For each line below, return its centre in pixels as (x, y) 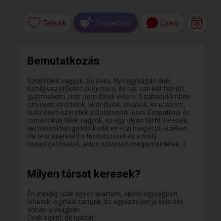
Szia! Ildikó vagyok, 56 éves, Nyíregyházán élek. (100, 81)
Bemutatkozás (63, 61)
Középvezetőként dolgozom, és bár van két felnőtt (106, 89)
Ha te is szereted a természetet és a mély (92, 136)
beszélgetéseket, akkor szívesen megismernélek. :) (107, 144)
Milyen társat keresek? (84, 174)
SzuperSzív (113, 23)
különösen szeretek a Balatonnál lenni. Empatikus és (109, 112)
